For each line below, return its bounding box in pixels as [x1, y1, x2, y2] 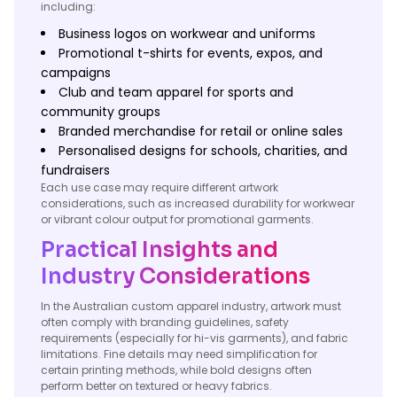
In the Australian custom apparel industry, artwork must [41, 299, 341, 314]
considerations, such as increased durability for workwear [41, 196, 354, 211]
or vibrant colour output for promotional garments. [41, 212, 314, 227]
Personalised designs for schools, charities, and [58, 142, 347, 160]
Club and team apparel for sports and [58, 83, 293, 101]
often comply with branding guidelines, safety [41, 315, 289, 330]
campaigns [41, 64, 111, 82]
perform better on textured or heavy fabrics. [41, 378, 272, 393]
